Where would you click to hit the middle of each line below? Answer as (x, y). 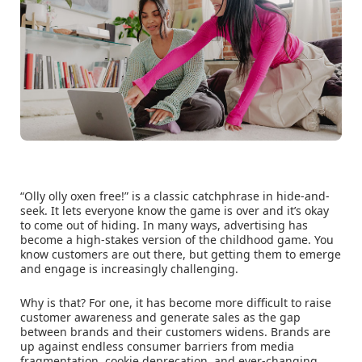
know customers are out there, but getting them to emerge (181, 255)
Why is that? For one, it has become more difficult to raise (176, 303)
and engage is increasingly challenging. (131, 269)
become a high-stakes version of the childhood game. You (177, 240)
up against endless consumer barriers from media (157, 347)
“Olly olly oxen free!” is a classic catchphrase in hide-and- (175, 196)
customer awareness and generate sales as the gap (160, 318)
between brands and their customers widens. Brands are (175, 332)
